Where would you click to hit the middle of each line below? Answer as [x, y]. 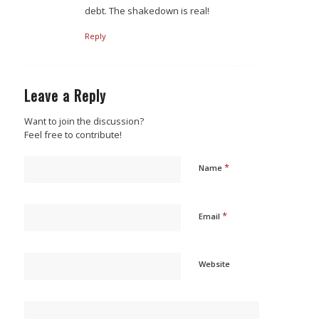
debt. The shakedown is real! [147, 11]
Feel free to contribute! [73, 135]
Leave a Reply [65, 96]
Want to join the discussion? [84, 121]
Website [214, 264]
